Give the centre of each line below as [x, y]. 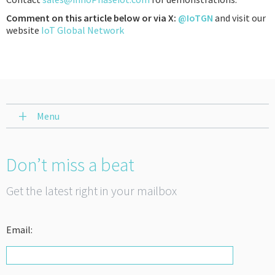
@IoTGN [196, 18]
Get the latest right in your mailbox [91, 191]
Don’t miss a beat [70, 165]
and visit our [239, 18]
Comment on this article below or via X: [92, 18]
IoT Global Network [83, 30]
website [24, 30]
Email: [19, 230]
